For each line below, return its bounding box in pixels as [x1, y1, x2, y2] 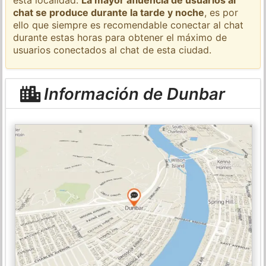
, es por [204, 6, 239, 18]
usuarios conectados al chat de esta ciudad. [13, 43, 212, 56]
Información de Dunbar [39, 83, 225, 104]
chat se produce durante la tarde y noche [13, 6, 205, 18]
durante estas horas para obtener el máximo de [13, 31, 227, 43]
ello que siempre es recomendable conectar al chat [13, 18, 244, 31]
